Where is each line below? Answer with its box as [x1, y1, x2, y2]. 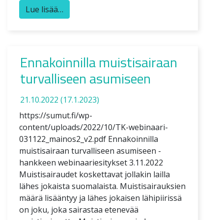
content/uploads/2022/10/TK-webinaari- [19, 121, 168, 133]
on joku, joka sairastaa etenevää [19, 204, 138, 215]
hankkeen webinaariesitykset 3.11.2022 [19, 157, 163, 168]
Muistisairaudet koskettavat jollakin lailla [19, 168, 170, 180]
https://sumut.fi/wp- [19, 110, 92, 121]
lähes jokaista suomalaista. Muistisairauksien [19, 180, 186, 192]
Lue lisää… [26, 3, 63, 15]
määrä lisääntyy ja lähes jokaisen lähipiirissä [19, 192, 182, 203]
